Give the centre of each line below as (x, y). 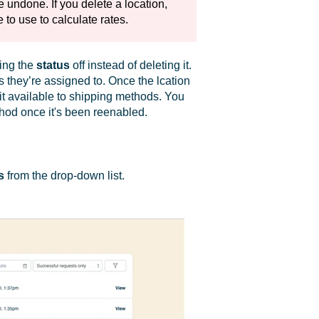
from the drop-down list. (66, 176)
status (53, 66)
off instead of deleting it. (130, 66)
